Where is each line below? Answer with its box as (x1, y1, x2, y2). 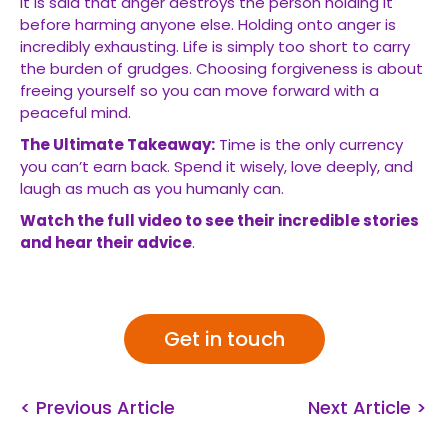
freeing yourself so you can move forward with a (20, 80, 379, 101)
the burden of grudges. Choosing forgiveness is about (20, 58, 423, 79)
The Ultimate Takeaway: (20, 134, 215, 155)
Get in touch (163, 325, 285, 353)
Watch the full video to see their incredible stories (20, 210, 419, 231)
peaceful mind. (20, 102, 131, 123)
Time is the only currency (215, 134, 403, 155)
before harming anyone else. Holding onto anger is (20, 14, 396, 35)
